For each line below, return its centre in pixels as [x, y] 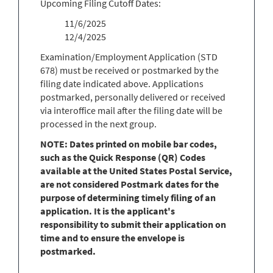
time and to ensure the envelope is [112, 238]
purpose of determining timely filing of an [128, 197]
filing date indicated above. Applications [122, 83]
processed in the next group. [98, 124]
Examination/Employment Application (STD [129, 57]
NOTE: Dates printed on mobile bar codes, [129, 144]
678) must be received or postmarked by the [129, 70]
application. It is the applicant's [108, 211]
